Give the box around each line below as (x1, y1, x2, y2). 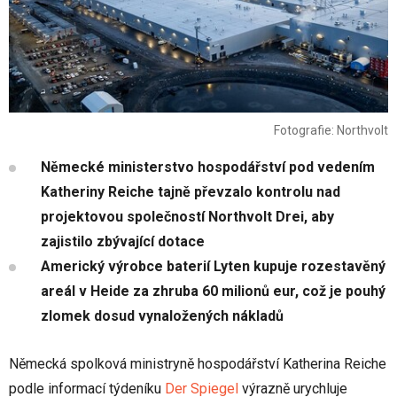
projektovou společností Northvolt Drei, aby (41, 208, 334, 226)
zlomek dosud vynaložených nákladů (41, 307, 284, 325)
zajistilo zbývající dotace (41, 233, 205, 251)
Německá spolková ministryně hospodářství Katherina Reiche (9, 355, 386, 373)
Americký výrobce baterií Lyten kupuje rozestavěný (41, 258, 385, 276)
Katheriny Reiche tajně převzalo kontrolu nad (41, 183, 340, 201)
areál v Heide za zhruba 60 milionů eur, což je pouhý (41, 283, 385, 300)
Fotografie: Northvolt (274, 123, 388, 138)
